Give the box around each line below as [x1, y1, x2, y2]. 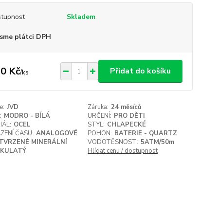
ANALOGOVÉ [36, 129, 77, 138]
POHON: [88, 129, 112, 138]
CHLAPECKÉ [107, 120, 146, 129]
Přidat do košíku [109, 66, 171, 76]
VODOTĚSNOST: [88, 138, 139, 146]
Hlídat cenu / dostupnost [88, 146, 158, 155]
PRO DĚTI [114, 111, 145, 120]
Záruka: [88, 103, 109, 111]
